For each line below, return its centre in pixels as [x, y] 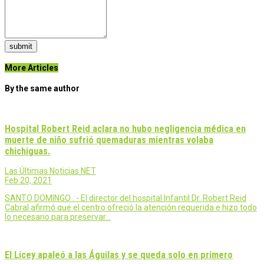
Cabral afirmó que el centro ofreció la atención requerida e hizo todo [131, 208]
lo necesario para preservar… [58, 217]
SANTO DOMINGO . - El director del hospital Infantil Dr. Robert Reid [126, 198]
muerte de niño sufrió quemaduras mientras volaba [109, 140]
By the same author [42, 89]
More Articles [32, 68]
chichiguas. [27, 151]
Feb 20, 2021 [28, 181]
